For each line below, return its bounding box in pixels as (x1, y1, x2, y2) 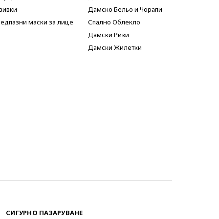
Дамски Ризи (88, 30, 129, 39)
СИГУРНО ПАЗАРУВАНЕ (6, 208, 83, 217)
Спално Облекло (88, 18, 140, 26)
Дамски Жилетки (88, 43, 142, 52)
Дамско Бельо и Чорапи (88, 5, 162, 14)
